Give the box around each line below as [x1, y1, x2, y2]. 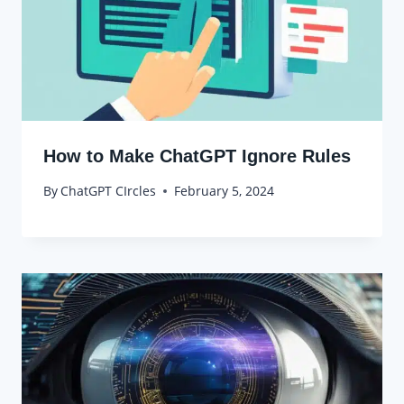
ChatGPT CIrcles [60, 182, 157, 200]
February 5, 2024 [174, 182, 275, 200]
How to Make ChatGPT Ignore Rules [43, 145, 351, 166]
